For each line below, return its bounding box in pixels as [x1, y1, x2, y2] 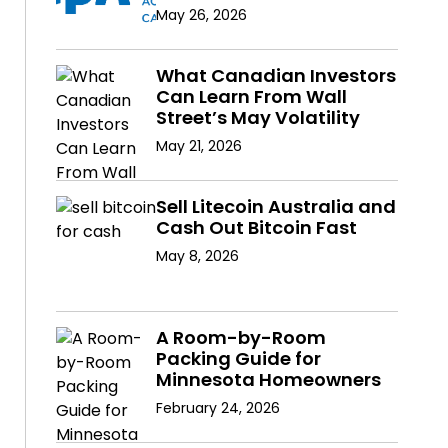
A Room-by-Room [155, 325, 326, 351]
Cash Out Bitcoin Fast [155, 215, 357, 241]
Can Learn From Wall [155, 84, 347, 110]
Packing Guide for [155, 346, 321, 372]
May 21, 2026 [155, 136, 242, 157]
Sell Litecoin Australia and [155, 194, 396, 220]
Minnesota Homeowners [155, 367, 381, 393]
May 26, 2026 [155, 5, 247, 26]
